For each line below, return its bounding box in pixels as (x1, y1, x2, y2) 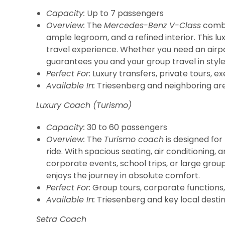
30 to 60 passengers (85, 122, 167, 133)
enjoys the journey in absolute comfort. (46, 170, 200, 181)
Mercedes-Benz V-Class (104, 20, 201, 31)
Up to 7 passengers (85, 8, 164, 19)
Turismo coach (104, 134, 164, 145)
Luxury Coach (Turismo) (36, 99, 132, 111)
